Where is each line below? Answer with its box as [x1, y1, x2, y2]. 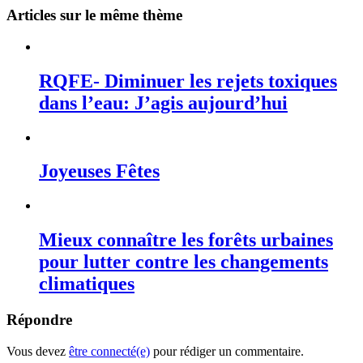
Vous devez [6, 344, 69, 358]
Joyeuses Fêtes [39, 160, 160, 182]
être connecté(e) [69, 344, 150, 358]
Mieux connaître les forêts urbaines [39, 229, 333, 251]
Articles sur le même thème [6, 6, 182, 23]
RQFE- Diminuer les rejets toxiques [39, 70, 337, 92]
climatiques [39, 273, 135, 295]
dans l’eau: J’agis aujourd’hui [39, 92, 288, 113]
